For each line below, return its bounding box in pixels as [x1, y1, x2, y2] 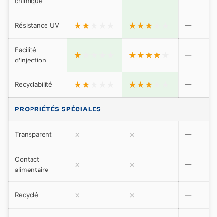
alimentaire [15, 165, 49, 173]
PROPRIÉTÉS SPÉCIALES [15, 105, 102, 113]
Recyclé [15, 190, 39, 199]
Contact [15, 155, 40, 163]
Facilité [15, 46, 37, 54]
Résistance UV [15, 21, 60, 29]
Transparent [15, 130, 52, 138]
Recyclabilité [15, 80, 53, 88]
